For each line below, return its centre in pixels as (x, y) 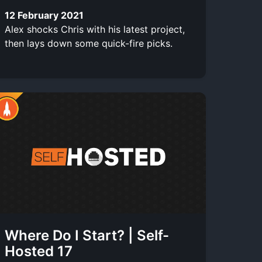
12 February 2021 (44, 15)
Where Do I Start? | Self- (87, 235)
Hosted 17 (39, 251)
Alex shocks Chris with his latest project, (95, 29)
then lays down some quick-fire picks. (89, 43)
